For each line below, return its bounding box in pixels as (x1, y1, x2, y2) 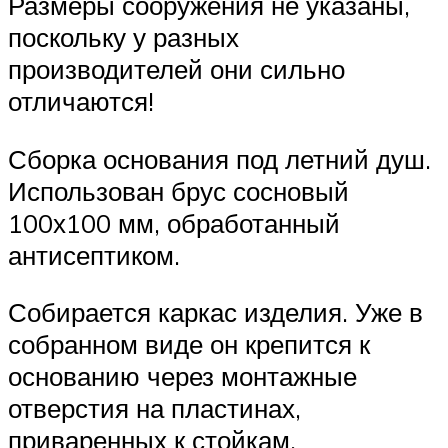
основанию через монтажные (8, 360, 357, 393)
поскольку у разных (8, 20, 239, 53)
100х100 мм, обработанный (8, 206, 340, 239)
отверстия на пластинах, (8, 392, 301, 425)
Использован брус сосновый (8, 174, 349, 207)
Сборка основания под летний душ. (8, 142, 431, 175)
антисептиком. (8, 238, 180, 271)
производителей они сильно (8, 52, 345, 85)
